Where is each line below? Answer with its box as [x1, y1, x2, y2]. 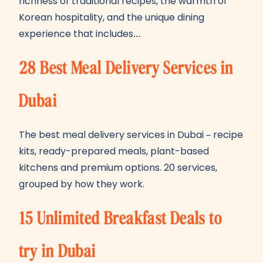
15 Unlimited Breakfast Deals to [19, 209, 222, 228]
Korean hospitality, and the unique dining [19, 11, 204, 24]
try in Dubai [19, 242, 96, 261]
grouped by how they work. [19, 177, 144, 191]
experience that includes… [19, 27, 141, 41]
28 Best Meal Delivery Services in [19, 59, 234, 77]
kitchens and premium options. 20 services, [19, 161, 217, 174]
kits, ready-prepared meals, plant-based [19, 144, 209, 158]
